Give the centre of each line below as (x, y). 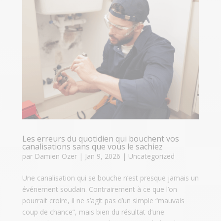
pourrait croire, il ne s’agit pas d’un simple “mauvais (103, 201)
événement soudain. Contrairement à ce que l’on (99, 189)
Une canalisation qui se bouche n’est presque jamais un (110, 178)
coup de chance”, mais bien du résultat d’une (93, 212)
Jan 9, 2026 (102, 156)
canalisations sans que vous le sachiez (92, 147)
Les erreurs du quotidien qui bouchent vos (100, 139)
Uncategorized (151, 156)
